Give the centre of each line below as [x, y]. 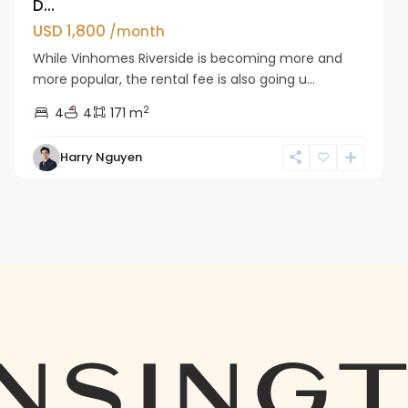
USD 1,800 [71, 31]
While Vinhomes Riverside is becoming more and [188, 58]
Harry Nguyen [102, 157]
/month [138, 31]
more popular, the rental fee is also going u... [174, 79]
